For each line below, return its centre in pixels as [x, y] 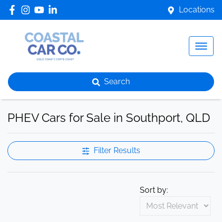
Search [117, 82]
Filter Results [117, 150]
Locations [197, 10]
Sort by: [154, 190]
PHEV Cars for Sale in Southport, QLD [109, 118]
